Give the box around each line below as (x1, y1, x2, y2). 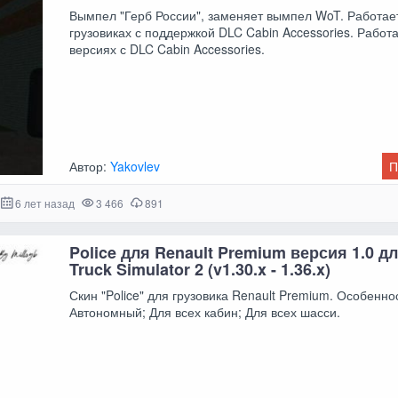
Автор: (69, 157, 111, 176)
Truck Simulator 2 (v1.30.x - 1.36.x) (69, 257, 331, 281)
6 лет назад (14, 195, 75, 211)
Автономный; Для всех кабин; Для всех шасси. (69, 302, 341, 321)
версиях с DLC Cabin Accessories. (69, 40, 266, 59)
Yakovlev (110, 157, 161, 176)
